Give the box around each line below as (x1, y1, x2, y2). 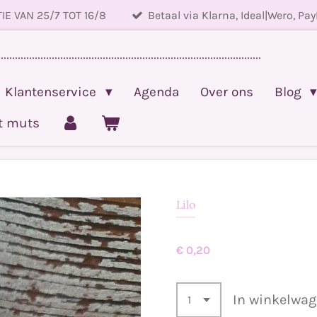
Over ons (200, 84, 253, 100)
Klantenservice (5, 84, 100, 100)
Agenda (133, 84, 179, 100)
